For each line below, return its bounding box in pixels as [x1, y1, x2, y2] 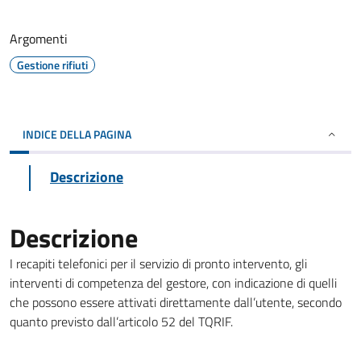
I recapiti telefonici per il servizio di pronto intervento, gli [10, 254, 307, 273]
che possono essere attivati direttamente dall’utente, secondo [10, 293, 342, 312]
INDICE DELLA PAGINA [23, 126, 131, 143]
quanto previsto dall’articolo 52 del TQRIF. [10, 312, 233, 331]
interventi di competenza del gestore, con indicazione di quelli [10, 273, 337, 293]
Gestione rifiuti [17, 56, 88, 73]
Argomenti [10, 29, 68, 48]
